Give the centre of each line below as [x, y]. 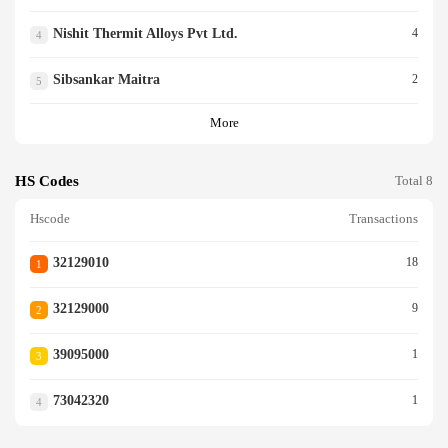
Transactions [383, 219]
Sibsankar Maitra [106, 79]
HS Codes [47, 180]
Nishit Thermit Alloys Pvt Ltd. [145, 33]
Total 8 [414, 180]
